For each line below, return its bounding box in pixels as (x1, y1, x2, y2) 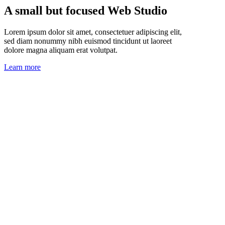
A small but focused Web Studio (4, 4, 167, 17)
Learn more (4, 62, 41, 71)
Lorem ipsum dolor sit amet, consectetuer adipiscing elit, (4, 27, 182, 36)
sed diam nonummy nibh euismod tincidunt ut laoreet (4, 36, 172, 45)
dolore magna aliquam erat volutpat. (4, 45, 118, 54)
